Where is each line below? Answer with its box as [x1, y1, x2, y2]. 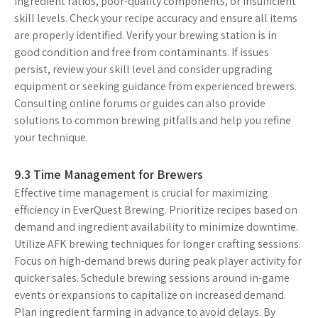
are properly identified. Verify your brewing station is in [14, 27, 277, 43]
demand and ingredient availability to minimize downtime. [14, 219, 298, 234]
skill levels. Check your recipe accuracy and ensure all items [14, 10, 297, 26]
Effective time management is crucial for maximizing [14, 185, 268, 200]
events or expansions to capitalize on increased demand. [14, 287, 286, 302]
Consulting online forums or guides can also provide [14, 95, 265, 111]
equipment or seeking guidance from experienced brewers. [14, 78, 297, 94]
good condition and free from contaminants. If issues [14, 44, 269, 60]
